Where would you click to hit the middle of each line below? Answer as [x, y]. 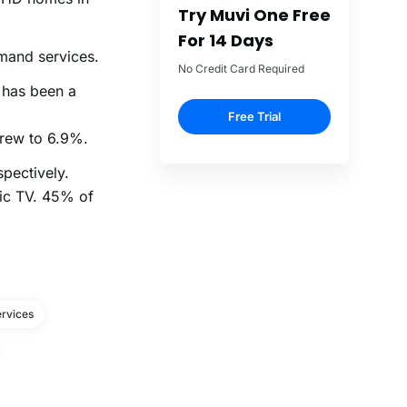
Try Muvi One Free [254, 15]
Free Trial [254, 117]
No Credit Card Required [241, 69]
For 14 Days [226, 41]
